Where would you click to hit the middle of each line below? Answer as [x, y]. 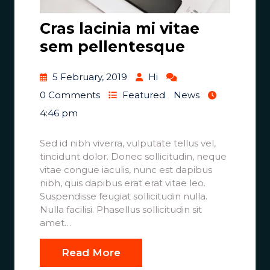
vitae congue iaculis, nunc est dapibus [126, 169]
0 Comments [70, 95]
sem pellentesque [112, 46]
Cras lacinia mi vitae [120, 28]
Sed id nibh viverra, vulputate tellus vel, [128, 143]
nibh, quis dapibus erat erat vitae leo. [123, 183]
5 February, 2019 [90, 77]
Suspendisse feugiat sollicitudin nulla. [124, 196]
